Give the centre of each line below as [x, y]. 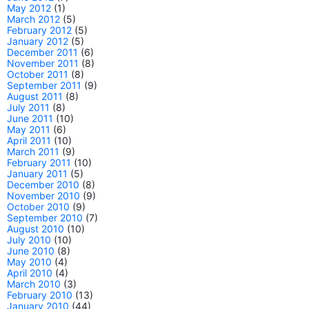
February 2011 [39, 162]
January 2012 [38, 41]
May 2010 [29, 262]
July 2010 [29, 240]
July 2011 [28, 107]
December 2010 [43, 185]
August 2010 [36, 229]
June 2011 [30, 118]
